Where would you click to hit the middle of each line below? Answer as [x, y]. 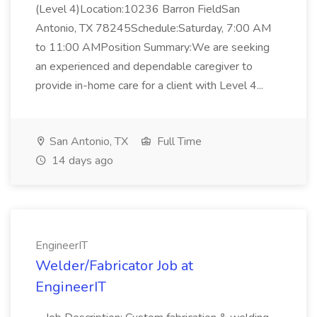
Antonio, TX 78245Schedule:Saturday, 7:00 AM [153, 28]
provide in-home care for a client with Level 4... [151, 86]
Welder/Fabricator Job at [114, 266]
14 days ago [81, 161]
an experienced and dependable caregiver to [144, 67]
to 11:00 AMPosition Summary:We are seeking [152, 47]
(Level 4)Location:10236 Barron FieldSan [138, 9]
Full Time [178, 142]
